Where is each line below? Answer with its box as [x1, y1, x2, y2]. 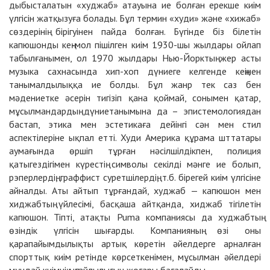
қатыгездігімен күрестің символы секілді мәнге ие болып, [9, 158, 261, 171]
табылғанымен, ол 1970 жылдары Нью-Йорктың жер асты [9, 52, 261, 64]
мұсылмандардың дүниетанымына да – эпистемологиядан [9, 105, 261, 118]
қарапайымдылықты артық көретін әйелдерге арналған [9, 237, 261, 250]
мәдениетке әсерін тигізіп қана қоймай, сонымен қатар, [9, 92, 261, 104]
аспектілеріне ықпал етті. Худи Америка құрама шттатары [9, 131, 261, 144]
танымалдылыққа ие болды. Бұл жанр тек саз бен [9, 78, 261, 91]
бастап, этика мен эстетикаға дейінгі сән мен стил [9, 118, 261, 131]
